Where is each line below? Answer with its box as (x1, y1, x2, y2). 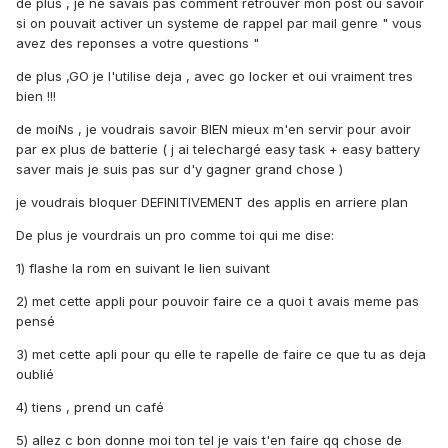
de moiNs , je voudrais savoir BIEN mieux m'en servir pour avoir (16, 121, 411, 138)
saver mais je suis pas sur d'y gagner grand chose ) (16, 161, 343, 178)
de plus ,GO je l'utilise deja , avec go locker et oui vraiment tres (16, 68, 413, 85)
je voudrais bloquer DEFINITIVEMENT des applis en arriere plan (16, 194, 408, 211)
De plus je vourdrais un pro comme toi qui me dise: (16, 227, 334, 244)
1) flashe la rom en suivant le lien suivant (16, 260, 270, 277)
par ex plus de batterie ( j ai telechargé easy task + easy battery (16, 141, 420, 158)
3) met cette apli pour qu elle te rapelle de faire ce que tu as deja (16, 346, 426, 363)
